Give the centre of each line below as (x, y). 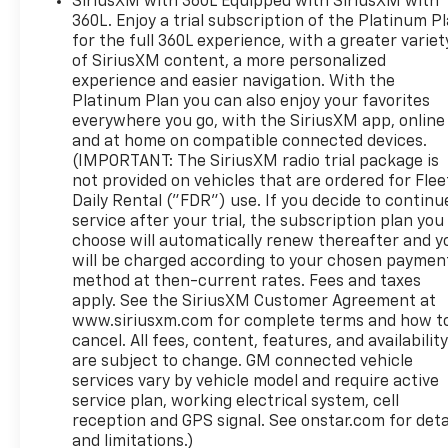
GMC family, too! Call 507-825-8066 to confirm (225, 23)
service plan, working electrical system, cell (236, 402)
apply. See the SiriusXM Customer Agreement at (254, 302)
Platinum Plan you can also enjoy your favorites (251, 102)
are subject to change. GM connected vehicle (243, 362)
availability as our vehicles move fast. (192, 45)
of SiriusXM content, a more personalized (229, 62)
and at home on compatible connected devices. (250, 142)
